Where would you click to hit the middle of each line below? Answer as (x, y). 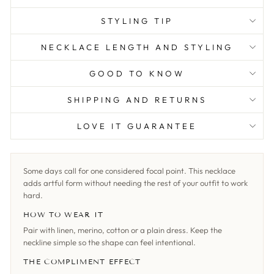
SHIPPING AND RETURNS (137, 100)
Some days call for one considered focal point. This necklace (129, 171)
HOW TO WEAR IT (64, 215)
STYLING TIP (137, 21)
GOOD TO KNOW (137, 74)
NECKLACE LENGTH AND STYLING (137, 47)
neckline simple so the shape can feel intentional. (109, 243)
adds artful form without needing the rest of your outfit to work (135, 183)
